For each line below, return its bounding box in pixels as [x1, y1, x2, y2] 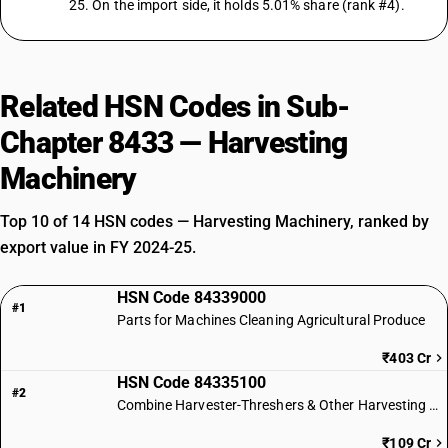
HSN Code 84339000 [116, 288, 266, 307]
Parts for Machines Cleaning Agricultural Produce [116, 312, 426, 328]
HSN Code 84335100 [116, 373, 266, 392]
